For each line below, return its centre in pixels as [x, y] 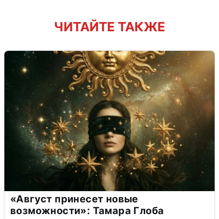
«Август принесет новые [74, 199]
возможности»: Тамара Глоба [87, 210]
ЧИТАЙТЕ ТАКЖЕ [109, 26]
